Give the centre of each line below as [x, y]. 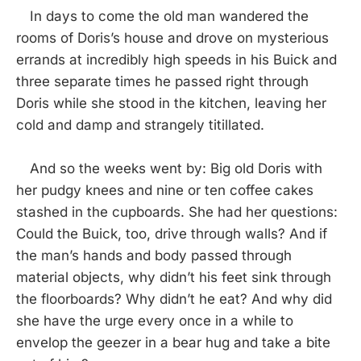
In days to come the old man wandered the [162, 16]
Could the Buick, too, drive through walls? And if [172, 233]
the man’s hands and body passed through [154, 255]
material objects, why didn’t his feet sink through [174, 277]
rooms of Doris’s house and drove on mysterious [172, 37]
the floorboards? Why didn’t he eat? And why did [174, 299]
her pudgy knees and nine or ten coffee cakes [165, 190]
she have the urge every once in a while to [155, 320]
